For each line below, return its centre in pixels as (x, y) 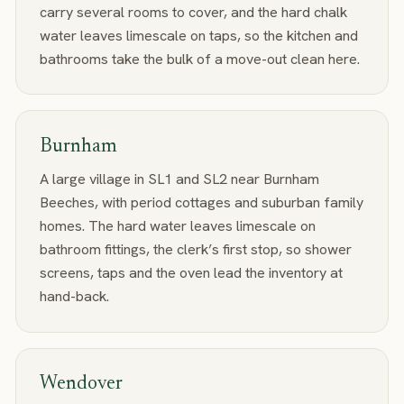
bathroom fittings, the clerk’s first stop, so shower (195, 250)
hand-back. (74, 297)
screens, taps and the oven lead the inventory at (191, 273)
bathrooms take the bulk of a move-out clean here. (199, 59)
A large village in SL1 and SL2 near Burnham (179, 179)
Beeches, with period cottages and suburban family (201, 203)
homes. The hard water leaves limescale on (177, 226)
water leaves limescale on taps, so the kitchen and (198, 35)
